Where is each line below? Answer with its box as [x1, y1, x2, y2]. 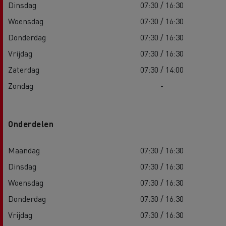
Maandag [8, 145, 40, 156]
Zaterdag [8, 64, 39, 75]
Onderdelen [8, 119, 53, 130]
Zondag [8, 80, 33, 91]
